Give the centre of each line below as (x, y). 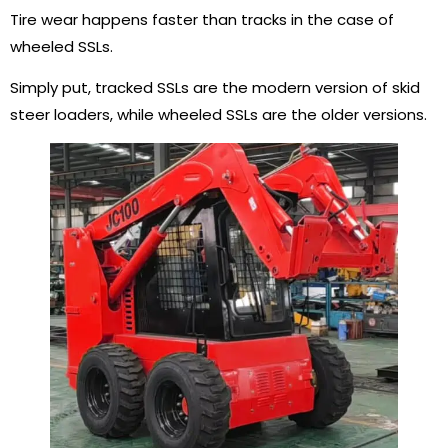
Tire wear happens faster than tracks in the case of (202, 19)
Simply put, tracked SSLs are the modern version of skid (215, 87)
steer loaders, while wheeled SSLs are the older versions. (218, 114)
